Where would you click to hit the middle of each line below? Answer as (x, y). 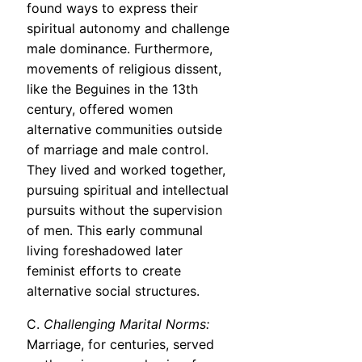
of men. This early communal (115, 231)
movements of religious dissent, (124, 69)
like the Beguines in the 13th (112, 89)
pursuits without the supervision (124, 210)
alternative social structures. (113, 291)
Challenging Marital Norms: (126, 324)
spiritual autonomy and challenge (128, 29)
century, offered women (100, 109)
